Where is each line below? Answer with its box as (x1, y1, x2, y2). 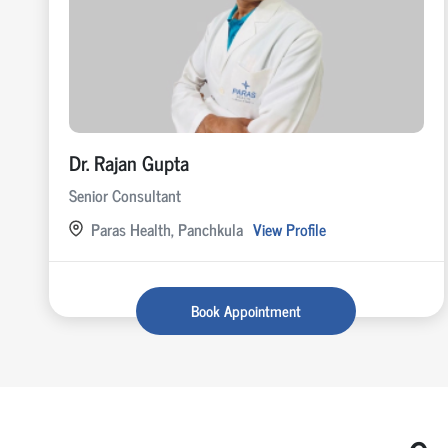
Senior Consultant (68, 181, 181, 208)
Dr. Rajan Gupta (68, 145, 189, 179)
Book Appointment (191, 297, 302, 323)
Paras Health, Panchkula (90, 215, 243, 242)
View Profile (252, 215, 326, 242)
